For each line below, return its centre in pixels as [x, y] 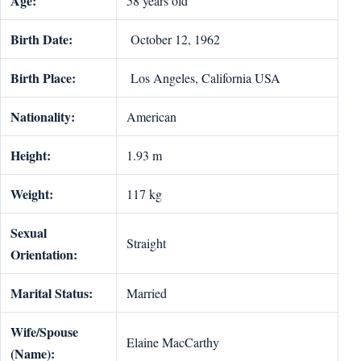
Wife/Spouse [44, 332]
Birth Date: [41, 39]
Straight [146, 243]
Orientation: [44, 254]
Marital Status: [52, 293]
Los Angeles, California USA [203, 78]
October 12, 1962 [173, 39]
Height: [31, 155]
